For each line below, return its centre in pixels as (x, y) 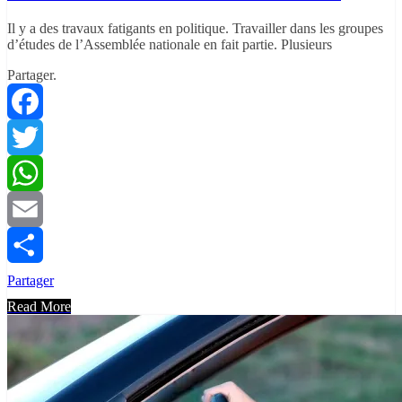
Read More (39, 306)
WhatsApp (38, 208)
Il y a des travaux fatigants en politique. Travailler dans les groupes (195, 28)
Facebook (35, 136)
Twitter (27, 172)
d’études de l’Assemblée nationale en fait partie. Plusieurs (170, 44)
